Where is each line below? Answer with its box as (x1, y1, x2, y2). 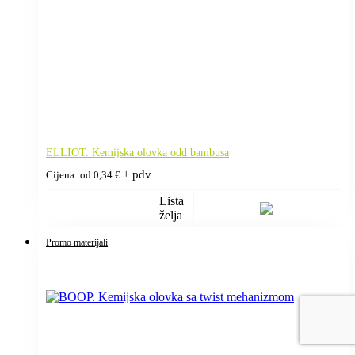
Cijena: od (46, 169, 94, 181)
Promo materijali (46, 236, 108, 248)
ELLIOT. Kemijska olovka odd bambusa (46, 146, 229, 158)
